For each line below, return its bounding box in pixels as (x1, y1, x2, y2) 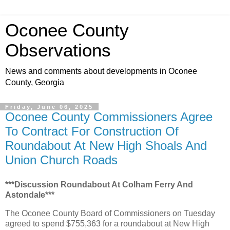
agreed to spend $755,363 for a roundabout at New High (5, 219, 209, 228)
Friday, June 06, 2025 (5, 104, 93, 110)
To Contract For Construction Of (5, 124, 179, 138)
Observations (5, 41, 111, 60)
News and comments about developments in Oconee (5, 67, 197, 75)
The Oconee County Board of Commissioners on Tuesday (5, 208, 215, 218)
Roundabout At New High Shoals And (5, 139, 207, 152)
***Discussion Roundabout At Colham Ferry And (5, 180, 193, 189)
